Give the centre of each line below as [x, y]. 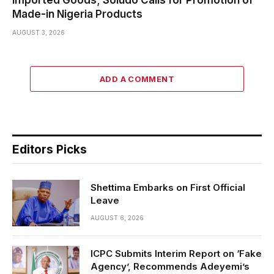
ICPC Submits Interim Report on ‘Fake [176, 253]
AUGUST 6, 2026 [117, 217]
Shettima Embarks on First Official [168, 187]
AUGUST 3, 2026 [39, 32]
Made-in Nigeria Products [77, 14]
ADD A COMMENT [137, 79]
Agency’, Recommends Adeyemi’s [170, 266]
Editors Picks [50, 149]
